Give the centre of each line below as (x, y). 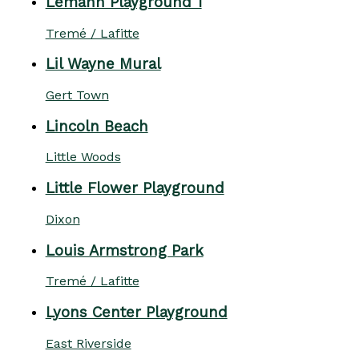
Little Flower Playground (135, 189)
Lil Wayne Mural (103, 65)
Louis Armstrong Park (124, 250)
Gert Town (77, 95)
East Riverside (88, 343)
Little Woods (83, 157)
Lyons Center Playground (136, 313)
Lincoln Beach (97, 126)
